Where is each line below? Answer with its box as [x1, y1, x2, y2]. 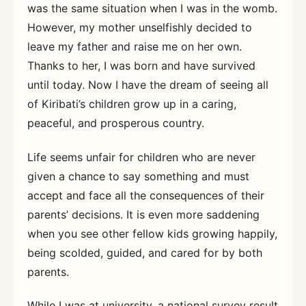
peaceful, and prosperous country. [27, 116, 204, 130]
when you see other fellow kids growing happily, [27, 226, 277, 240]
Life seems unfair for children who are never [27, 150, 255, 164]
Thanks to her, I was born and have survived [27, 59, 255, 72]
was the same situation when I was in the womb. [27, 1, 277, 15]
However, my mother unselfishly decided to [27, 20, 252, 34]
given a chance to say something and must [27, 169, 249, 183]
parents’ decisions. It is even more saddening [27, 207, 260, 221]
